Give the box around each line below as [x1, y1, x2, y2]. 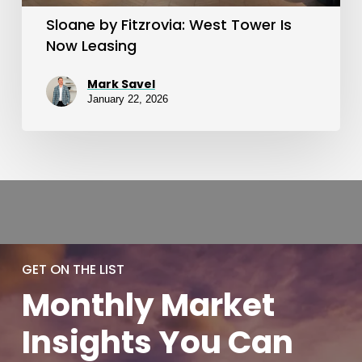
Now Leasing [45, 35, 137, 56]
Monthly [22, 283, 155, 328]
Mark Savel [86, 75, 155, 92]
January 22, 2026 [86, 92, 168, 105]
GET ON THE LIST [22, 260, 125, 280]
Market [161, 283, 276, 328]
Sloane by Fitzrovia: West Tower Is [45, 14, 292, 35]
